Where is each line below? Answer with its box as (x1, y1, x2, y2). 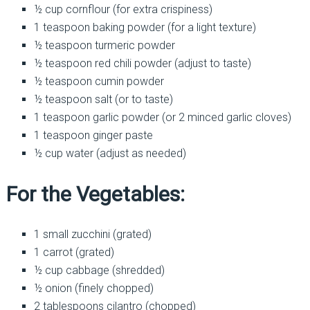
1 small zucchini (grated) (33, 227, 152, 241)
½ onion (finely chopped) (33, 281, 154, 295)
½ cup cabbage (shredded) (33, 263, 165, 277)
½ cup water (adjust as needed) (33, 146, 186, 160)
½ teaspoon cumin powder (33, 74, 164, 88)
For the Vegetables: (6, 181, 185, 206)
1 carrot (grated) (33, 245, 114, 259)
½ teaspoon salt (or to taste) (33, 92, 173, 106)
